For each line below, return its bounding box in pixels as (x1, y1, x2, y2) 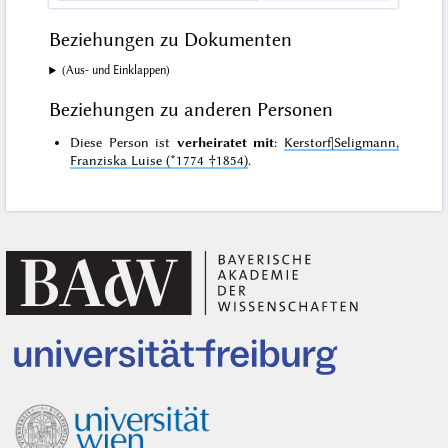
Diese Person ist (70, 133, 177, 150)
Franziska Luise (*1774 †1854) (70, 151, 249, 168)
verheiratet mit (176, 133, 275, 150)
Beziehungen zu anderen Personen (49, 98, 334, 122)
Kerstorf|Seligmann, (283, 133, 399, 150)
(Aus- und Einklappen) (62, 63, 171, 78)
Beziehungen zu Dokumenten (49, 27, 293, 51)
